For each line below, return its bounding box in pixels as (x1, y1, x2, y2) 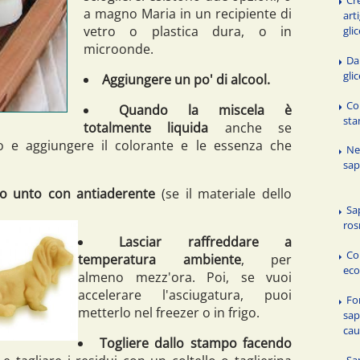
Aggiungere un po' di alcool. (102, 70, 270, 88)
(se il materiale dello (162, 184, 292, 202)
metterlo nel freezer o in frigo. (78, 303, 260, 321)
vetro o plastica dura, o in (84, 22, 292, 40)
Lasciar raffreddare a (119, 232, 292, 251)
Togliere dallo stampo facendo (99, 333, 292, 352)
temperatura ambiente (78, 250, 241, 268)
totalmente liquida (84, 118, 225, 137)
